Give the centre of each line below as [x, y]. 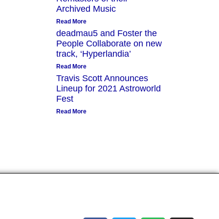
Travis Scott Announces [102, 78]
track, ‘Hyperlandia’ [94, 54]
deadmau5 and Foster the [107, 33]
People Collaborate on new [109, 44]
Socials [139, 201]
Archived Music [86, 9]
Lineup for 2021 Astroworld [109, 88]
